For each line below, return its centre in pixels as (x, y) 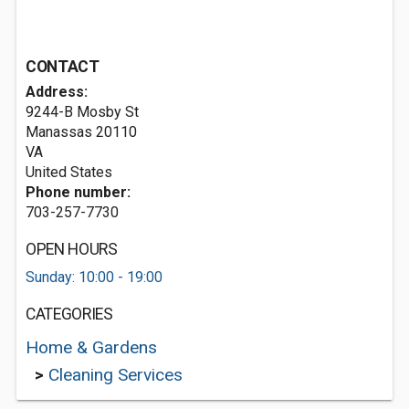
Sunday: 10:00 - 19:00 (94, 277)
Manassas (59, 132)
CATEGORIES (69, 314)
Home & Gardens (91, 347)
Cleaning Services (115, 375)
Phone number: (78, 192)
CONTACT (63, 67)
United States (69, 172)
